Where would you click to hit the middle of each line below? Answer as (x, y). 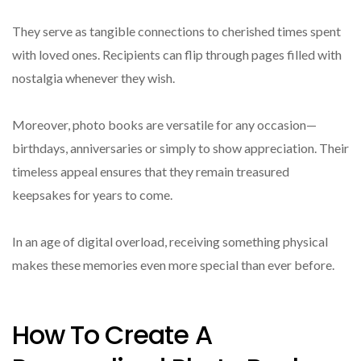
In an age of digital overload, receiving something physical (170, 242)
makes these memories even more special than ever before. (173, 265)
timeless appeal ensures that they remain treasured (151, 172)
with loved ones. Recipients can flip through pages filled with (177, 55)
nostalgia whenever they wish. (93, 78)
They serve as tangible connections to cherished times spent (176, 31)
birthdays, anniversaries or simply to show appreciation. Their (180, 148)
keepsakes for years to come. (92, 195)
